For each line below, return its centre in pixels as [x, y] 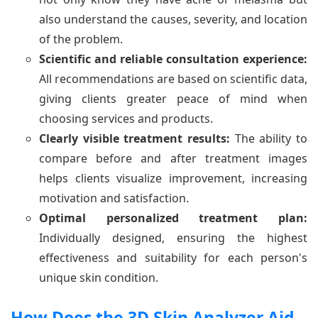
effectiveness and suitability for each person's [173, 257]
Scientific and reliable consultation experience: [173, 59]
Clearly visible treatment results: [135, 138]
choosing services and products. [126, 118]
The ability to [269, 138]
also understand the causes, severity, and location [173, 19]
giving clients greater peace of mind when [173, 98]
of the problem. [81, 39]
